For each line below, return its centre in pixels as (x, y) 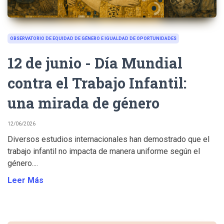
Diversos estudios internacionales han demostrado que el (108, 139)
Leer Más (25, 180)
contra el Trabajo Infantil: (97, 82)
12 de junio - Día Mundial (95, 62)
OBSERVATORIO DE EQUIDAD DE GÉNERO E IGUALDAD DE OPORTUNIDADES (93, 38)
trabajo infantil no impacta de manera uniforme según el (104, 151)
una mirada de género (83, 102)
